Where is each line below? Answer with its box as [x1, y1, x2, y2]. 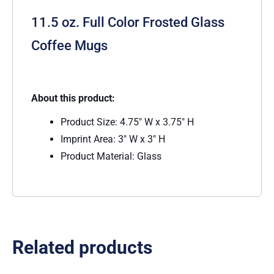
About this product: [31, 92, 115, 104]
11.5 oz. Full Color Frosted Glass [31, 15, 224, 31]
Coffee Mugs [31, 38, 108, 54]
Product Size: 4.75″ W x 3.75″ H [61, 116, 194, 128]
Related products [12, 236, 152, 258]
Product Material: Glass [61, 150, 161, 162]
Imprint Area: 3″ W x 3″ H [61, 133, 165, 145]
